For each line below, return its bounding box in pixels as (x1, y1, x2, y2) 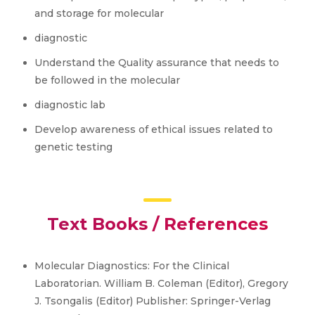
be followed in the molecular (34, 74, 180, 86)
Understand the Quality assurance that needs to (34, 56, 279, 69)
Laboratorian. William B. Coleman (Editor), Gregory (34, 277, 288, 290)
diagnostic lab (34, 98, 105, 111)
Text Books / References (47, 214, 268, 234)
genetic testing (34, 141, 112, 153)
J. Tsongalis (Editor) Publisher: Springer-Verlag (34, 295, 271, 307)
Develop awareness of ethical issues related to (34, 123, 273, 136)
